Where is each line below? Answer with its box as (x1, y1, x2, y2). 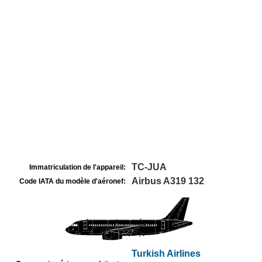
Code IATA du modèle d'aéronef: (19, 177, 126, 185)
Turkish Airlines (132, 249, 201, 258)
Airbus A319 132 (132, 176, 204, 186)
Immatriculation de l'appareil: (29, 163, 126, 171)
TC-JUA (132, 162, 167, 172)
